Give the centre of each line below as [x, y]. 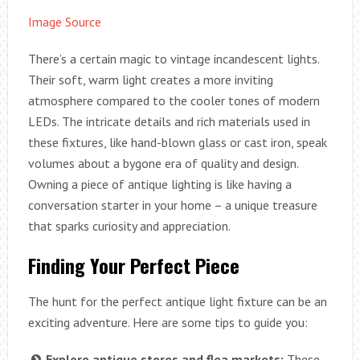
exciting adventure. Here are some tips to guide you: [168, 322]
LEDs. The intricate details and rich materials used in [169, 121]
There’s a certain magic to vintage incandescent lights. [173, 58]
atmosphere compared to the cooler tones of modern [174, 100]
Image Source [64, 21]
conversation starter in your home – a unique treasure [172, 205]
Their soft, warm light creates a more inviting [150, 79]
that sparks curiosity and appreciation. [129, 225]
